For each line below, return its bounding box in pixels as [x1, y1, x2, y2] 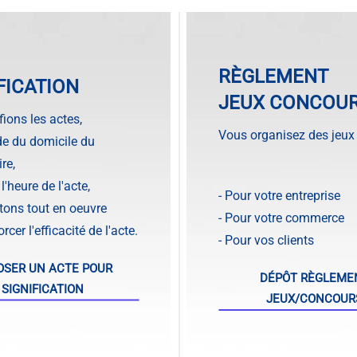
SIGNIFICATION [2, 281, 84, 296]
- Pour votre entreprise [218, 187, 340, 203]
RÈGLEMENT [218, 65, 328, 88]
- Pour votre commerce [218, 210, 344, 226]
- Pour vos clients [218, 232, 314, 248]
